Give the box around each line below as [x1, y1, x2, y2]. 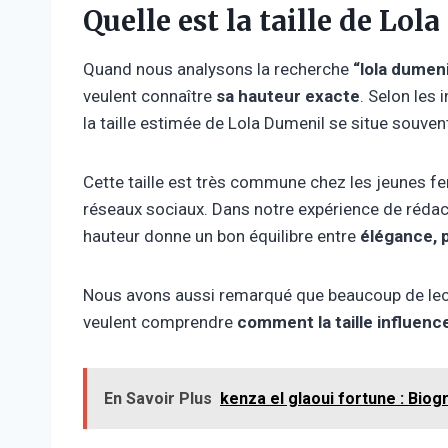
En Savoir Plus [104, 388, 212, 408]
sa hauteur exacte [216, 85, 360, 106]
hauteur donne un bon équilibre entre [83, 225, 360, 246]
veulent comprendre [83, 311, 237, 332]
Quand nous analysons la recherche [83, 58, 353, 79]
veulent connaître [83, 85, 216, 106]
